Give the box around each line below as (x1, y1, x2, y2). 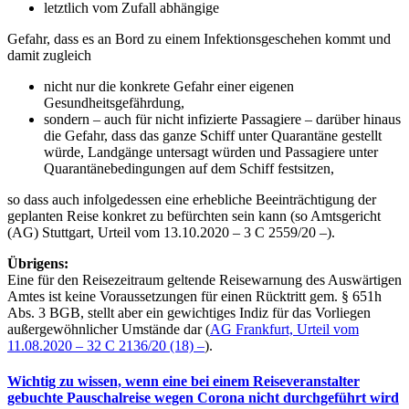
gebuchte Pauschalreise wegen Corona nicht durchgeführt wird (7, 389, 399, 405)
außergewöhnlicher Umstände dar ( (7, 320, 210, 337)
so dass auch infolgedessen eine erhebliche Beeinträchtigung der (7, 191, 376, 207)
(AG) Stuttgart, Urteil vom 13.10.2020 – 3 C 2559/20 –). (7, 224, 335, 240)
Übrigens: (7, 255, 68, 271)
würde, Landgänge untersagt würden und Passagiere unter (44, 143, 378, 160)
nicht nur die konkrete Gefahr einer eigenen (44, 78, 294, 94)
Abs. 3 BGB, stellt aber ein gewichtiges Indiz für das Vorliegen (7, 304, 371, 320)
